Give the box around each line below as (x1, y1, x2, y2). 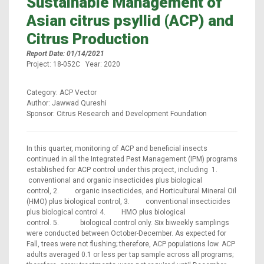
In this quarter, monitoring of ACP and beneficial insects (27, 144, 207, 153)
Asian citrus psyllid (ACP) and (27, 11, 233, 29)
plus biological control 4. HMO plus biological (27, 207, 186, 216)
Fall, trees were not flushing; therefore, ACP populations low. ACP (27, 239, 235, 248)
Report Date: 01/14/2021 (27, 49, 104, 58)
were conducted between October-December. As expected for (27, 229, 226, 237)
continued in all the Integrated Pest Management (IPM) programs (27, 154, 237, 163)
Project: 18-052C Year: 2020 (27, 60, 120, 68)
